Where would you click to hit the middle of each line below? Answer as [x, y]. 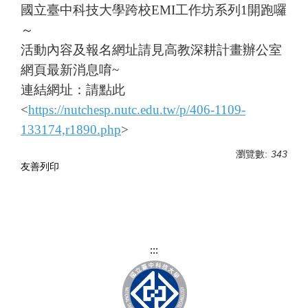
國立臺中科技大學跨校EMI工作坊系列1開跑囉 [154, 10]
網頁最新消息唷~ [70, 70]
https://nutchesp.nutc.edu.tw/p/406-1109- [137, 110]
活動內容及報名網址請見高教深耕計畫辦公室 [151, 50]
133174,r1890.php [71, 130]
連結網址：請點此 [73, 90]
